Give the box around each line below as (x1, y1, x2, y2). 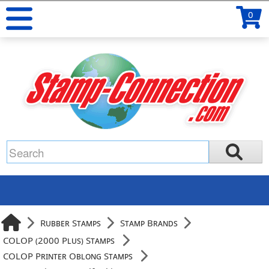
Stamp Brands (120, 216, 178, 229)
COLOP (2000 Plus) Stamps (3, 234, 115, 246)
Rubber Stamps (40, 216, 101, 229)
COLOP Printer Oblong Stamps (3, 250, 133, 262)
